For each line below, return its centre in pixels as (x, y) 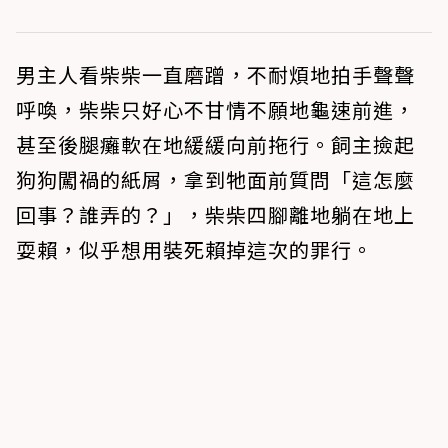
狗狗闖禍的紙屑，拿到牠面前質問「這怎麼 (215, 179)
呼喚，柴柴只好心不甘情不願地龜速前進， (215, 109)
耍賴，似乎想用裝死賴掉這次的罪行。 (194, 249)
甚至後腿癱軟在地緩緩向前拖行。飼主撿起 (215, 144)
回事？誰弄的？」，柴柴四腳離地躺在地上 (215, 214)
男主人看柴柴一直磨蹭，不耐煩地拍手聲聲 (215, 74)
